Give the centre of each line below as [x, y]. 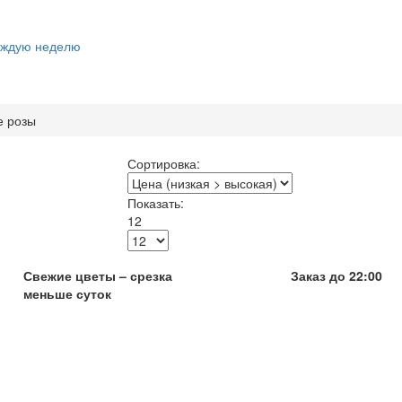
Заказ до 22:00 [336, 275]
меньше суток [67, 293]
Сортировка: [163, 163]
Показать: [155, 202]
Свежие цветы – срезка [98, 275]
